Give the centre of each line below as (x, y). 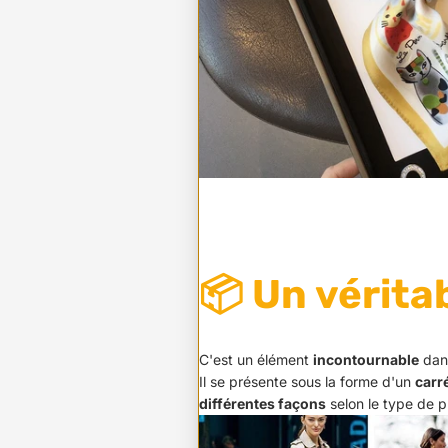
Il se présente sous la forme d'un (307, 381)
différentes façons (262, 403)
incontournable (366, 359)
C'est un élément (256, 359)
